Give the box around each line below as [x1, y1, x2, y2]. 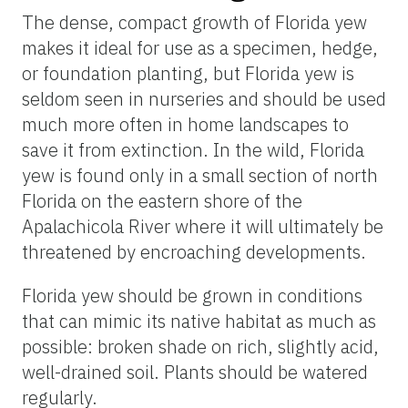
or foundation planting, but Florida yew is [22, 61, 354, 87]
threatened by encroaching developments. [22, 240, 366, 265]
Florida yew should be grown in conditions [22, 283, 362, 309]
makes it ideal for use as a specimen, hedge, [22, 36, 378, 61]
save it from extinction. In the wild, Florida [22, 138, 364, 163]
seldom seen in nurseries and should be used [22, 87, 386, 112]
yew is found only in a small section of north [22, 163, 378, 189]
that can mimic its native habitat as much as [22, 309, 376, 334]
